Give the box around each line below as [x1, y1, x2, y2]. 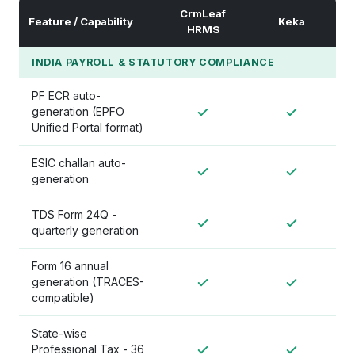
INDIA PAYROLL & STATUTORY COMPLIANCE [32, 56, 275, 68]
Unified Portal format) [32, 120, 143, 134]
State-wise [32, 326, 87, 340]
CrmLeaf [180, 7, 226, 20]
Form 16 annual [32, 259, 109, 273]
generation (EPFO [32, 105, 124, 118]
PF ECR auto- [32, 89, 101, 102]
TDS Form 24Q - [32, 208, 116, 221]
